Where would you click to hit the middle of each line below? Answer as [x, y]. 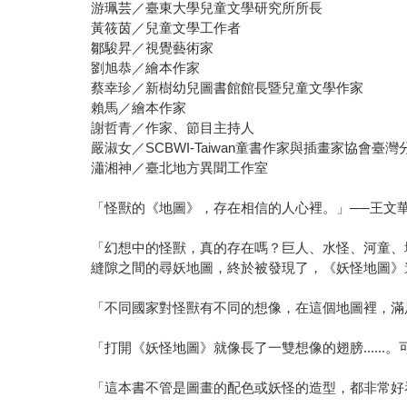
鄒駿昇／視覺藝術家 [153, 47]
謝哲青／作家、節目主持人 [173, 127]
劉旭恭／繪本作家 [146, 67]
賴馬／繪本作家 [139, 107]
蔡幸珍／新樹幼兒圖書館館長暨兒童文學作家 [228, 87]
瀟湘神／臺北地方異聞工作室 [180, 167]
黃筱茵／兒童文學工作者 [166, 27]
